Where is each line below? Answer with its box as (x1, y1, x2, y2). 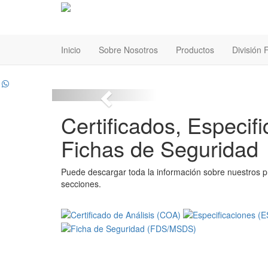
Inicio (61, 44, 81, 56)
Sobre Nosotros (99, 44, 158, 56)
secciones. (61, 178, 101, 190)
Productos (176, 44, 214, 56)
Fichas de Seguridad (61, 133, 258, 163)
